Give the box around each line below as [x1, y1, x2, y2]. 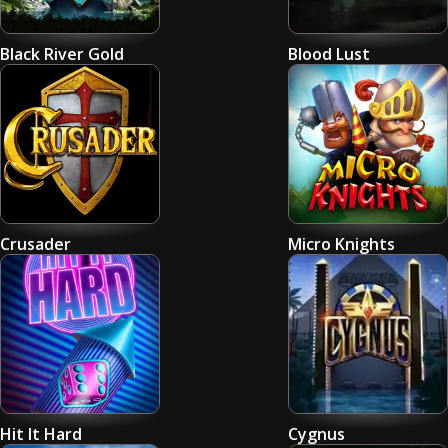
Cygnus [288, 423, 345, 445]
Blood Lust [288, 43, 370, 65]
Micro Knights [288, 233, 395, 255]
